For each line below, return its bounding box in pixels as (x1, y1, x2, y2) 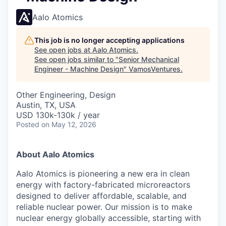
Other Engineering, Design (16, 90, 116, 100)
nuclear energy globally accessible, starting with (16, 213, 201, 223)
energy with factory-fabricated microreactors (16, 180, 190, 190)
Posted (16, 120, 39, 129)
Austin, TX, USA (16, 100, 76, 110)
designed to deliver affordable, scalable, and (16, 191, 187, 201)
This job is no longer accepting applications (34, 36, 185, 44)
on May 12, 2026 (41, 120, 96, 129)
